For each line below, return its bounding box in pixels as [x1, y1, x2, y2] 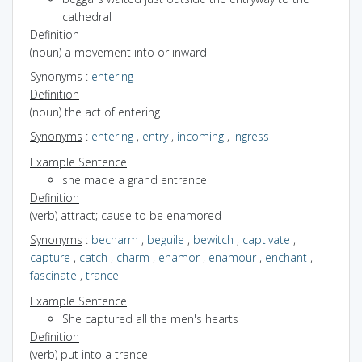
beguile [147, 231, 184, 247]
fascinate [30, 267, 77, 283]
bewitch [193, 231, 234, 247]
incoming [177, 128, 224, 144]
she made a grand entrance [62, 171, 207, 187]
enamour [208, 249, 256, 265]
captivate [242, 231, 290, 247]
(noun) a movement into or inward [30, 44, 207, 60]
